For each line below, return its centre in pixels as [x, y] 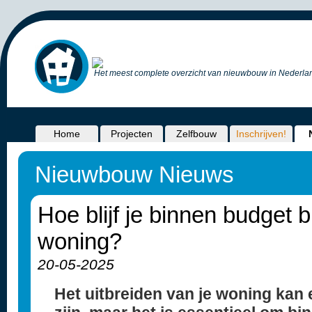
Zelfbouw [196, 134]
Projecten [132, 134]
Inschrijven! [261, 134]
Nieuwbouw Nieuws [134, 174]
